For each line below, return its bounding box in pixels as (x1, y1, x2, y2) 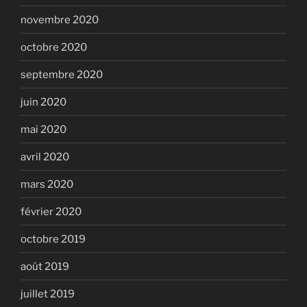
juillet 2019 (21, 287, 75, 300)
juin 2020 (21, 95, 66, 108)
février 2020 (21, 205, 82, 218)
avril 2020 (21, 150, 69, 163)
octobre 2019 (21, 232, 86, 245)
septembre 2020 (21, 68, 103, 81)
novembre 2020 (21, 13, 99, 26)
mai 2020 (21, 123, 66, 136)
